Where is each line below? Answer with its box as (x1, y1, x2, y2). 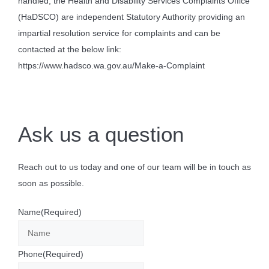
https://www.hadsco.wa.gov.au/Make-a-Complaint (18, 61, 205, 70)
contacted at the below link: (18, 44, 121, 54)
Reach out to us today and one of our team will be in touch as (18, 162, 251, 172)
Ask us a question (18, 122, 184, 146)
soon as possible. (18, 178, 84, 188)
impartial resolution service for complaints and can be (18, 28, 220, 38)
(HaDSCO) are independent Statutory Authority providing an (18, 12, 245, 22)
